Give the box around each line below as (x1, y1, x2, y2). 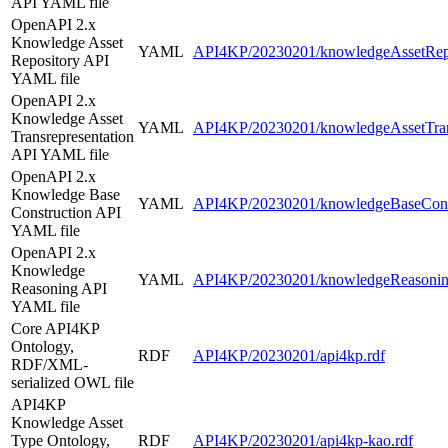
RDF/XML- (11, 355, 88, 373)
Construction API (11, 203, 121, 221)
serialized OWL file (11, 373, 134, 391)
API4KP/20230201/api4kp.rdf (193, 346, 385, 364)
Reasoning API (11, 279, 107, 297)
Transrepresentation (11, 127, 134, 145)
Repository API (11, 51, 109, 69)
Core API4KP (11, 319, 99, 337)
